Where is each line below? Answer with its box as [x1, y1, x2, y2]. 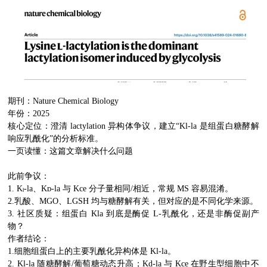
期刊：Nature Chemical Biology [8, 97, 122, 105]
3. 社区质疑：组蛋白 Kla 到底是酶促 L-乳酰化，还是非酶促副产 [8, 209, 259, 218]
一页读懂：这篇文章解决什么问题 [8, 147, 133, 156]
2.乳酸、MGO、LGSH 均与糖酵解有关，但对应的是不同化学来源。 [8, 197, 259, 206]
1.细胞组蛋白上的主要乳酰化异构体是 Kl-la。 [8, 247, 176, 256]
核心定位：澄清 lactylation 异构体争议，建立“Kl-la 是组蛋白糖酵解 [8, 122, 259, 131]
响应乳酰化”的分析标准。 [8, 134, 104, 143]
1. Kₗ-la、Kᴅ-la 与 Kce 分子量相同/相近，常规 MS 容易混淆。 [8, 184, 234, 193]
